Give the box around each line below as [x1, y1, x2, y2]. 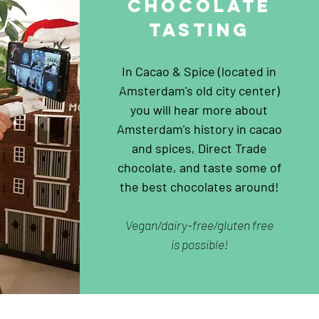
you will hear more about [130, 102, 268, 118]
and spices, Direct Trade [131, 140, 267, 157]
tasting [148, 19, 250, 42]
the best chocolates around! [119, 179, 279, 195]
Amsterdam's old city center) [118, 83, 280, 99]
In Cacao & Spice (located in [122, 63, 276, 80]
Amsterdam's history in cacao [116, 121, 282, 137]
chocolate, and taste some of [117, 159, 281, 176]
